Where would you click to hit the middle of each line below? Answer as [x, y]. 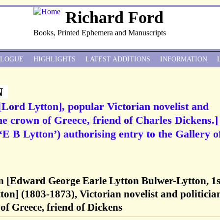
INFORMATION [184, 59]
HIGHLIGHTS [55, 59]
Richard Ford [114, 17]
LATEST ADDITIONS [118, 59]
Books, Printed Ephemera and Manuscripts [100, 33]
